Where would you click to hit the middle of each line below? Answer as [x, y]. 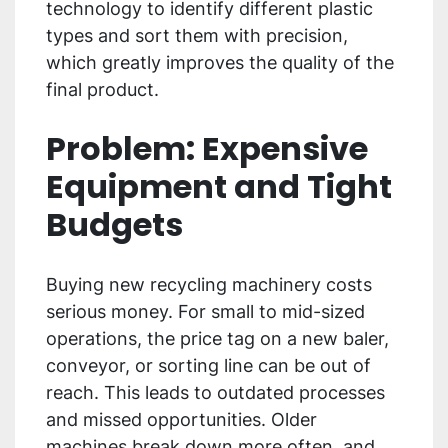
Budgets [114, 225]
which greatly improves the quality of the [220, 63]
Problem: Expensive [207, 149]
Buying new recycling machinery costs [209, 285]
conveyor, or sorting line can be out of [208, 366]
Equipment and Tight [219, 187]
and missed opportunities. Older [181, 420]
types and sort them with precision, [197, 36]
